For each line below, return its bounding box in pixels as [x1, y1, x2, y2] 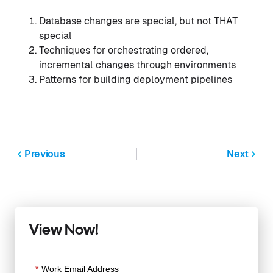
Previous [24, 148, 65, 160]
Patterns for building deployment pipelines [39, 74, 232, 85]
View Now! [29, 224, 99, 238]
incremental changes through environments [39, 59, 236, 71]
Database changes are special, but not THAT [39, 15, 238, 27]
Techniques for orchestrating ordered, [39, 44, 208, 56]
